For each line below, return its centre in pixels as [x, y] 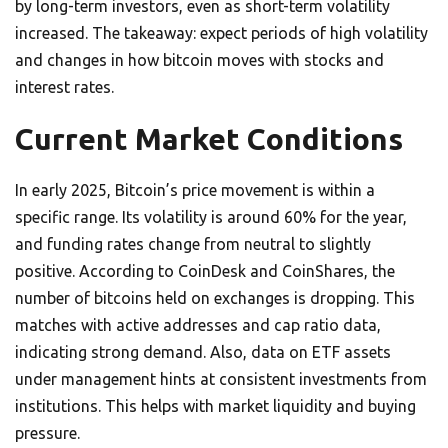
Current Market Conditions [209, 139]
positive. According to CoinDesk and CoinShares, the [205, 271]
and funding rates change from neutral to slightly [193, 244]
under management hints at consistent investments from [221, 379]
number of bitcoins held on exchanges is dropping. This [215, 298]
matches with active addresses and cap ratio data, [198, 325]
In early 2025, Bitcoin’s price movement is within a [195, 190]
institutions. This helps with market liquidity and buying [215, 406]
